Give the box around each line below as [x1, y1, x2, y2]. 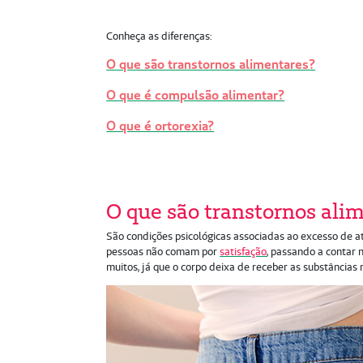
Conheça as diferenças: [106, 28, 213, 43]
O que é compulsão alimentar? [106, 86, 285, 103]
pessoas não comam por [106, 245, 220, 259]
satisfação [220, 245, 267, 259]
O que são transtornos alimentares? [106, 55, 316, 72]
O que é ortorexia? [106, 117, 215, 134]
